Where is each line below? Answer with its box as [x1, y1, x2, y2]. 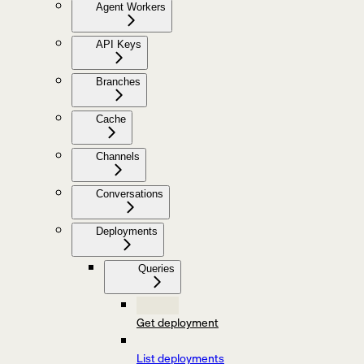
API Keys [96, 38, 141, 51]
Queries [138, 262, 175, 275]
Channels [96, 150, 140, 163]
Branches [96, 76, 141, 89]
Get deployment [136, 314, 219, 332]
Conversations [96, 188, 163, 201]
